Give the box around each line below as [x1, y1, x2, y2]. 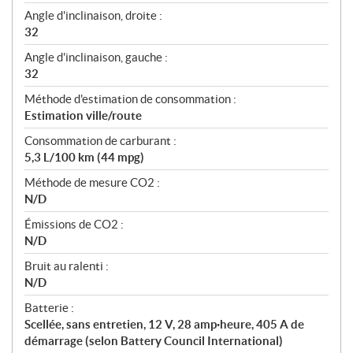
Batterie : [24, 301, 74, 315]
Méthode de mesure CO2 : [24, 176, 160, 190]
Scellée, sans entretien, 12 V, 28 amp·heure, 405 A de [24, 318, 304, 332]
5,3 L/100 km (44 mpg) [24, 150, 144, 165]
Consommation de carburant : [24, 134, 176, 148]
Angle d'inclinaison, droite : [24, 9, 162, 23]
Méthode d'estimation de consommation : [24, 92, 236, 106]
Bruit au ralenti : [24, 259, 109, 273]
